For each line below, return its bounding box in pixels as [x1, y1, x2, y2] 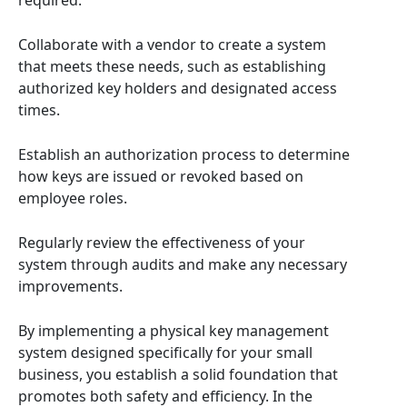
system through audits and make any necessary [18, 254, 347, 274]
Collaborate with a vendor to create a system [18, 35, 326, 55]
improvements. [18, 276, 123, 296]
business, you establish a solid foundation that [18, 364, 338, 384]
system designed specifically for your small [18, 342, 313, 362]
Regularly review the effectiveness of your [18, 233, 305, 253]
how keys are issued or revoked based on [18, 166, 303, 186]
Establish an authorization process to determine [18, 144, 350, 164]
